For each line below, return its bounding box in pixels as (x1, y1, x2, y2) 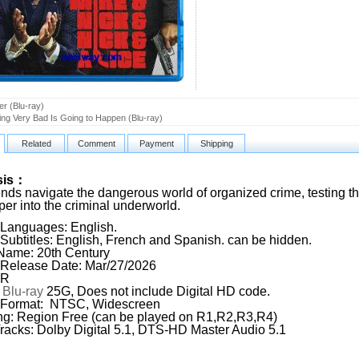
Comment (77, 139, 115, 148)
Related (21, 139, 51, 148)
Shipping (200, 139, 233, 148)
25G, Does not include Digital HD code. (43, 284, 270, 298)
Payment (139, 139, 174, 148)
